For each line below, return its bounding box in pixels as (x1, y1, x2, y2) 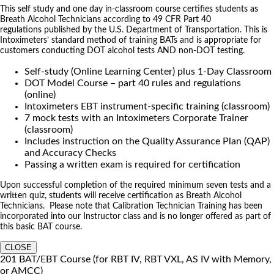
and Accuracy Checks (24, 147, 116, 158)
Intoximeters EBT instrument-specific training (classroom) (24, 101, 270, 111)
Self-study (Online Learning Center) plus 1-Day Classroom (24, 66, 272, 76)
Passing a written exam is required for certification (24, 159, 240, 169)
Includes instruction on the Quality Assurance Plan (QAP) (24, 136, 270, 146)
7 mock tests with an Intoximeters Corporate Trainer (24, 113, 248, 123)
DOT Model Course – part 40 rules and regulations (24, 78, 241, 88)
